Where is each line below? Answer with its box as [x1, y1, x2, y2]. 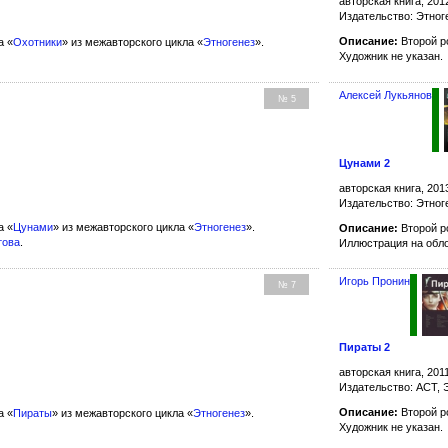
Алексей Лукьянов [339, 89, 433, 102]
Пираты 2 [339, 341, 391, 354]
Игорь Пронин [339, 275, 411, 288]
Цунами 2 [339, 157, 391, 170]
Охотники [13, 36, 62, 49]
